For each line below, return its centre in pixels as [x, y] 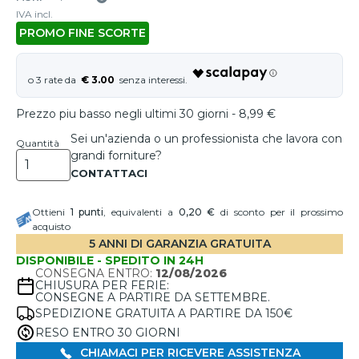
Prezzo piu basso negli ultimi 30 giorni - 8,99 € [146, 114]
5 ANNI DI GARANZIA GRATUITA [179, 244]
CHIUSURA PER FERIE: [102, 285]
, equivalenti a [141, 212]
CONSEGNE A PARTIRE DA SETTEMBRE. [153, 297]
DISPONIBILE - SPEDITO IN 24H [110, 260]
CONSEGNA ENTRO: [95, 273]
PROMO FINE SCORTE [83, 33]
